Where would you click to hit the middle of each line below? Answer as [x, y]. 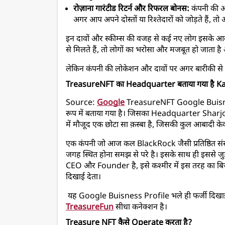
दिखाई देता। [83, 178]
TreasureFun [90, 208]
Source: [81, 103]
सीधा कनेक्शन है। [140, 208]
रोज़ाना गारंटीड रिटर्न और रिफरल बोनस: [131, 10]
